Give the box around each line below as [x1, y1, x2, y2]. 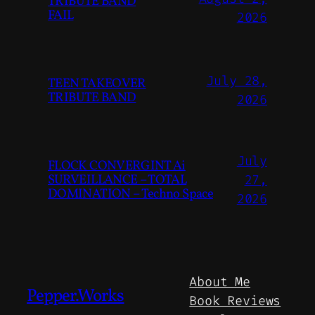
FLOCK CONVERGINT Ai [48, 157, 186, 176]
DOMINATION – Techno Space [48, 185, 214, 204]
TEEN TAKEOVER [48, 75, 146, 94]
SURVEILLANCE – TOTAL [48, 171, 187, 190]
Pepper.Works [27, 284, 124, 309]
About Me [189, 273, 250, 290]
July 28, [206, 72, 267, 90]
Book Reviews [189, 292, 281, 309]
